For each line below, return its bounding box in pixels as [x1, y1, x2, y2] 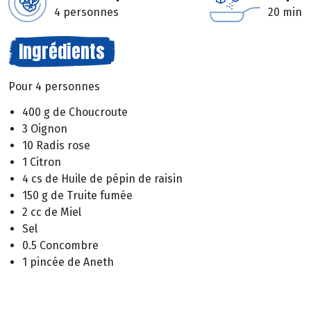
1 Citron [22, 155, 61, 169]
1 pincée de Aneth [22, 255, 114, 269]
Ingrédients [19, 37, 105, 65]
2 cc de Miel [22, 205, 81, 219]
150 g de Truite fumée [22, 188, 133, 202]
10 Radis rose [22, 138, 90, 152]
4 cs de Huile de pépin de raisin [22, 171, 183, 185]
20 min [268, 6, 302, 19]
